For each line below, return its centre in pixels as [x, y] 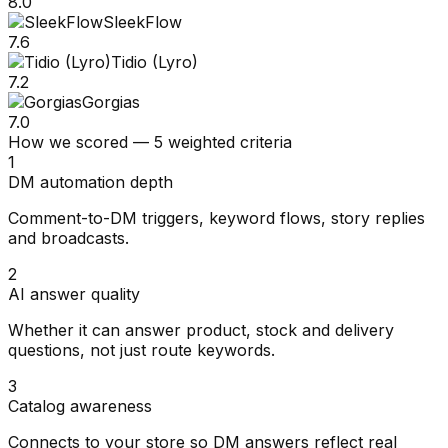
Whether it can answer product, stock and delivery [201, 329]
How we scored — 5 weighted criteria [150, 141]
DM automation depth [90, 181]
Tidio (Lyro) [154, 61]
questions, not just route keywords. [141, 349]
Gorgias [111, 101]
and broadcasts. [68, 237]
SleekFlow [142, 21]
